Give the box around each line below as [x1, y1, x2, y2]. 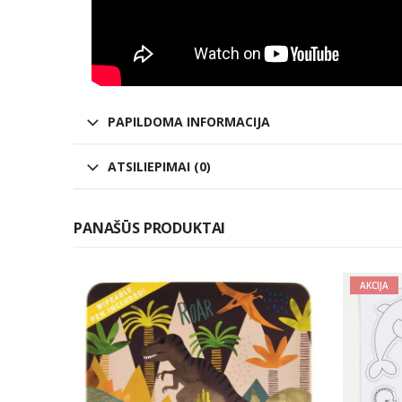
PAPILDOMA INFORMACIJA [108, 112, 270, 130]
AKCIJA [360, 278, 389, 292]
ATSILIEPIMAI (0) [108, 157, 211, 175]
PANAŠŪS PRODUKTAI [74, 217, 226, 238]
